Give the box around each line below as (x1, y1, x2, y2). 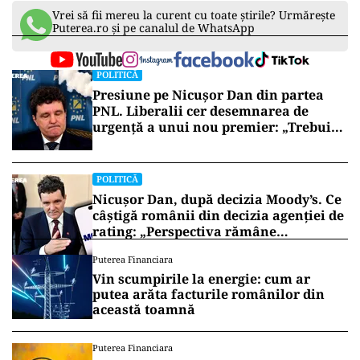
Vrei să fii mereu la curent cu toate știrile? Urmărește (52, 7, 335, 22)
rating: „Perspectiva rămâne (92, 223, 276, 240)
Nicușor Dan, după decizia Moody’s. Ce (92, 190, 342, 208)
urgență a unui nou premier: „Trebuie (92, 118, 338, 136)
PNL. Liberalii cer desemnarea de (92, 102, 309, 120)
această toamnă (92, 301, 195, 318)
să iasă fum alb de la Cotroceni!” (92, 134, 308, 152)
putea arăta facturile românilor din (92, 285, 325, 303)
